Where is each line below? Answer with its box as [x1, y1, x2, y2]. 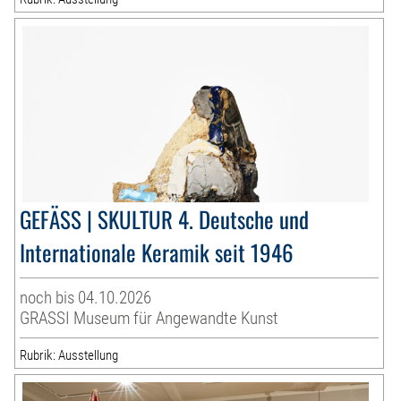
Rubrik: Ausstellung [20, 346, 119, 363]
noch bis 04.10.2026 [20, 286, 152, 308]
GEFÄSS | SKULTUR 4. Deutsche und [20, 201, 310, 235]
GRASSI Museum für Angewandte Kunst [20, 307, 279, 328]
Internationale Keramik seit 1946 [20, 235, 294, 269]
